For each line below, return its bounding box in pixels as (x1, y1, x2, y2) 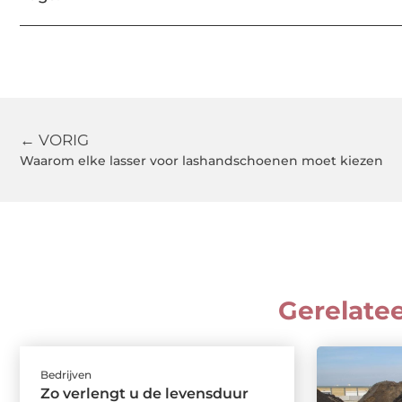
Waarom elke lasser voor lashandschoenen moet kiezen (20, 153, 383, 169)
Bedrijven (40, 368, 92, 382)
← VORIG (20, 131, 89, 149)
